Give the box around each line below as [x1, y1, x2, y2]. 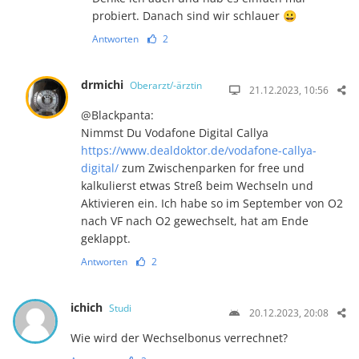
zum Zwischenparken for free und [119, 159, 305, 175]
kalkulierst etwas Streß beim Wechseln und [81, 177, 314, 193]
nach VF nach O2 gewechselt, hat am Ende [81, 212, 309, 228]
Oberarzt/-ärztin [130, 78, 203, 92]
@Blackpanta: [81, 107, 155, 123]
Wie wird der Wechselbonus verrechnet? [70, 329, 288, 345]
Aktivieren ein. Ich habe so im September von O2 [81, 195, 344, 211]
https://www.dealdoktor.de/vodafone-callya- [81, 142, 317, 158]
